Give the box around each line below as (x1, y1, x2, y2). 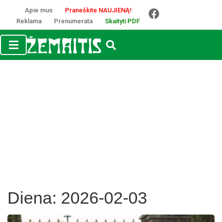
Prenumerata (54, 17, 93, 25)
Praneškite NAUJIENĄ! (64, 6, 132, 14)
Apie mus (24, 6, 53, 14)
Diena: (7, 188, 61, 207)
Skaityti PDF (105, 17, 140, 25)
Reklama (16, 17, 42, 25)
